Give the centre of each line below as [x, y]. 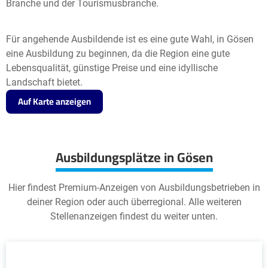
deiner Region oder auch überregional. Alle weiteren [134, 202]
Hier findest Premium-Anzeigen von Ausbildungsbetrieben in [134, 188]
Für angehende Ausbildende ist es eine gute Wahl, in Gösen [130, 39]
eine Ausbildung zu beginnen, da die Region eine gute [118, 54]
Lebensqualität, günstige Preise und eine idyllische [112, 68]
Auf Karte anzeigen [54, 101]
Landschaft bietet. [44, 82]
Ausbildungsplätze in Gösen [134, 157]
